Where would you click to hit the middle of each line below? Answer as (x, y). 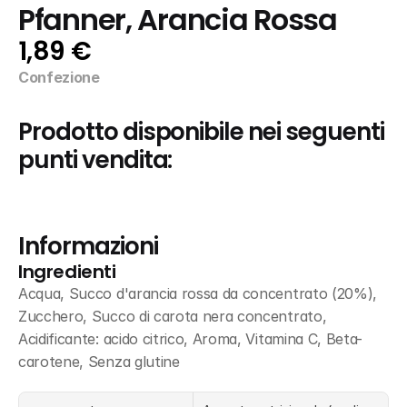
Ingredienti (67, 272)
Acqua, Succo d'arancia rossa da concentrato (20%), (198, 293)
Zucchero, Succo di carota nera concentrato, (173, 316)
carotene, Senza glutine (99, 362)
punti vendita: (95, 160)
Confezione (59, 77)
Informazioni (88, 246)
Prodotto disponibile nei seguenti (201, 132)
